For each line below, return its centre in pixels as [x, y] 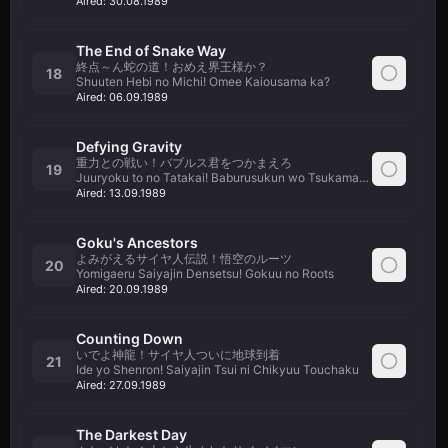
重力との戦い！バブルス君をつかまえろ [184, 162]
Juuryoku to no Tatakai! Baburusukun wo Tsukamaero [226, 177]
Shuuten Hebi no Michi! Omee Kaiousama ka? [203, 81]
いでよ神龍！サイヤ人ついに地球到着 [178, 354]
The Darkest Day [131, 434]
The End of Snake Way [151, 50]
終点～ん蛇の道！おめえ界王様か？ [172, 66]
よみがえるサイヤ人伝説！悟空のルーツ [184, 258]
